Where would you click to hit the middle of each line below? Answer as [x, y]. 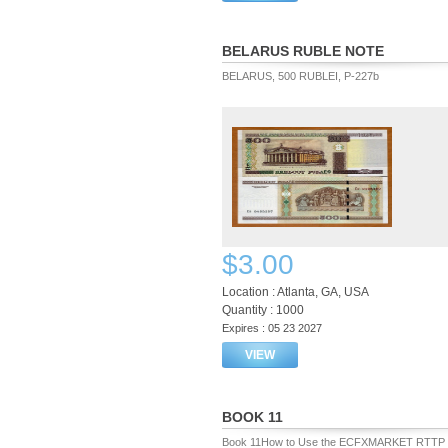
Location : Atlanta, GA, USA [295, 292]
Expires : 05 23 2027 [272, 328]
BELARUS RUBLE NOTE [303, 51]
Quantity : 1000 [263, 310]
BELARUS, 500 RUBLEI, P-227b [300, 76]
